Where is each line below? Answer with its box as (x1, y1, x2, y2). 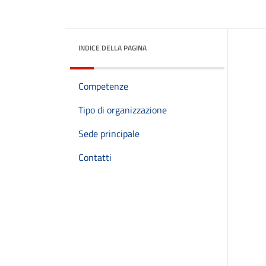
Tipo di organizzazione (78, 103, 167, 117)
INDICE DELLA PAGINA (78, 42, 147, 53)
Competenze (78, 79, 128, 93)
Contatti (78, 150, 112, 164)
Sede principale (78, 126, 140, 141)
